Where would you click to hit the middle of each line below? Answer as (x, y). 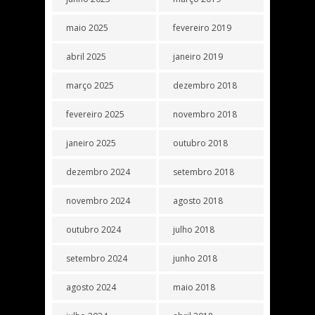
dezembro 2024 (98, 172)
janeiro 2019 (198, 56)
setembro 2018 (204, 172)
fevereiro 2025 (95, 114)
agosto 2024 (91, 287)
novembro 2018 (205, 114)
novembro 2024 (98, 200)
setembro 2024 (97, 258)
